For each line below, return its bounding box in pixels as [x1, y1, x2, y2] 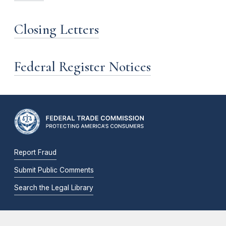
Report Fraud [14, 148, 56, 156]
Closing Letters [14, 20, 99, 38]
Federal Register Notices [14, 58, 151, 75]
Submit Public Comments [14, 165, 94, 174]
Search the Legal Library [14, 183, 93, 192]
